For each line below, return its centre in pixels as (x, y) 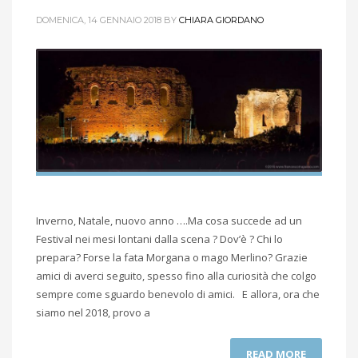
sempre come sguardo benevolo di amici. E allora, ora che (178, 294)
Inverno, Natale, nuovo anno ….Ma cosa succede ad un (169, 220)
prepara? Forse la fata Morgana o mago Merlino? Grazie (172, 257)
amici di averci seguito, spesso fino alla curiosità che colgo (176, 275)
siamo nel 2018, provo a (93, 312)
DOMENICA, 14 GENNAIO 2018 (99, 20)
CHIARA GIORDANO (221, 20)
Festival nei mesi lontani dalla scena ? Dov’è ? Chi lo (159, 239)
